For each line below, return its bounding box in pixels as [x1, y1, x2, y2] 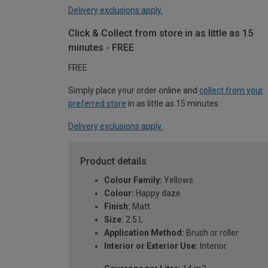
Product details [80, 156, 147, 167]
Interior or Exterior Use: [104, 241, 198, 251]
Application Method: [104, 228, 184, 237]
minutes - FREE [68, 42, 134, 53]
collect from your [199, 86, 263, 95]
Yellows [162, 175, 193, 185]
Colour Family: [104, 175, 162, 185]
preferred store [68, 99, 126, 108]
